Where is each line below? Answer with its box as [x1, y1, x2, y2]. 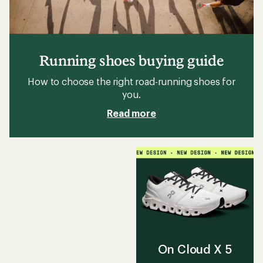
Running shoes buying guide [39, 52, 224, 69]
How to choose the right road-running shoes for [28, 76, 235, 87]
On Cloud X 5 [158, 241, 232, 256]
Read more [107, 107, 156, 119]
